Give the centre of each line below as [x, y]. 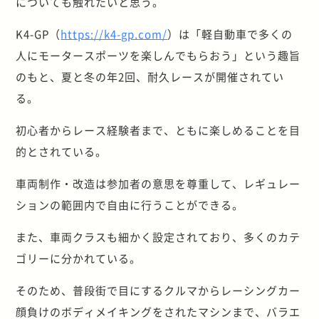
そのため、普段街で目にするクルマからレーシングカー [158, 290]
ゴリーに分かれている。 [79, 258]
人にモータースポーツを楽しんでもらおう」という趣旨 [158, 55]
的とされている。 [62, 151]
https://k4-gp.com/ [114, 33]
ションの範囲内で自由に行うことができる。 [130, 204]
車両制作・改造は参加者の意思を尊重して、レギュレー [158, 183]
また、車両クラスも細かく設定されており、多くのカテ [158, 236]
